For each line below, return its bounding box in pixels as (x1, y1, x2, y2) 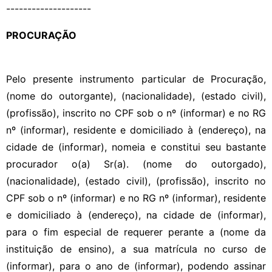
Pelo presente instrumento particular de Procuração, (6, 72, 266, 85)
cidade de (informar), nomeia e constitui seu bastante (6, 140, 266, 153)
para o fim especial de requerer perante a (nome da (6, 225, 266, 238)
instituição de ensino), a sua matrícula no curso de (6, 242, 266, 255)
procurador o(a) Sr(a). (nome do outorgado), (6, 157, 266, 170)
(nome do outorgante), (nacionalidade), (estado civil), (6, 89, 266, 102)
